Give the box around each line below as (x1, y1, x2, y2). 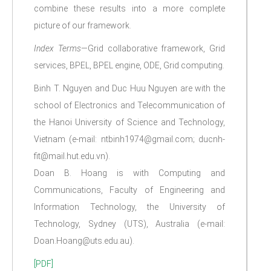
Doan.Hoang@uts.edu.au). (34, 236, 134, 246)
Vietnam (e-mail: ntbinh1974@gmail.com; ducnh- (34, 134, 225, 144)
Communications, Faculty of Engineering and (34, 185, 225, 195)
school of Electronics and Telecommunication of (34, 100, 225, 110)
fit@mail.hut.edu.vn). (34, 151, 110, 161)
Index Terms (34, 44, 81, 53)
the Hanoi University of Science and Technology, (34, 117, 225, 127)
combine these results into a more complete (34, 4, 225, 13)
